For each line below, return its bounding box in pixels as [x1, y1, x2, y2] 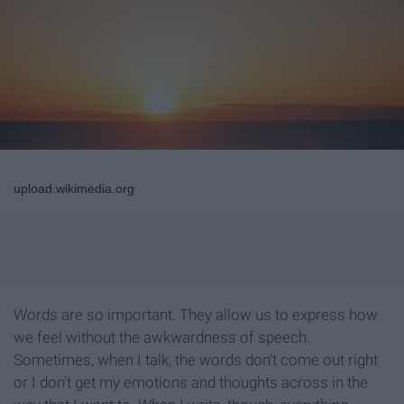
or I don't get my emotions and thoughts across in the [14, 373, 368, 392]
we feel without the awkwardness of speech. [14, 328, 310, 347]
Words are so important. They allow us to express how [14, 306, 378, 325]
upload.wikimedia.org [14, 181, 134, 197]
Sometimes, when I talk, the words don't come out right [14, 351, 378, 370]
